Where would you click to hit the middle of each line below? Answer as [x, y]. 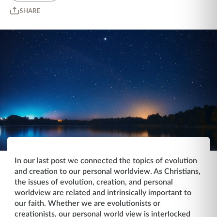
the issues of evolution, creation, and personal [94, 182]
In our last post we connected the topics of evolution [106, 161]
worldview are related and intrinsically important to [103, 193]
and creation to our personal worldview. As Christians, [108, 171]
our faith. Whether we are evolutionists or [87, 203]
